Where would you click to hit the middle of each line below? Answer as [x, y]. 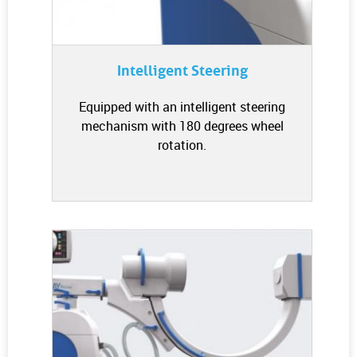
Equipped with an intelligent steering [182, 107]
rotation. [182, 145]
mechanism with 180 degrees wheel [182, 126]
